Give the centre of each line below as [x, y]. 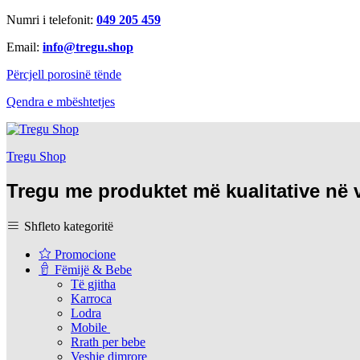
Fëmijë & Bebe [92, 269]
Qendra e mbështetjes [61, 102]
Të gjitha [93, 284]
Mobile [90, 327]
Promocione [84, 254]
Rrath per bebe [108, 342]
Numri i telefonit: [51, 20]
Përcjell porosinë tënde [64, 74]
